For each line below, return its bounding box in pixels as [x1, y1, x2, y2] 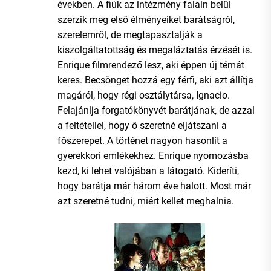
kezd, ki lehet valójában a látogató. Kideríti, [57, 165, 239, 177]
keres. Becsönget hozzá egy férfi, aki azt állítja [57, 74, 253, 86]
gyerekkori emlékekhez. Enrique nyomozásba [57, 149, 249, 162]
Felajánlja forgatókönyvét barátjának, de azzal [57, 104, 255, 116]
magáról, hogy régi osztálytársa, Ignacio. [57, 89, 230, 101]
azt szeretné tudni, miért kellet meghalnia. [57, 195, 234, 207]
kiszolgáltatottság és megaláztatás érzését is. [57, 44, 252, 56]
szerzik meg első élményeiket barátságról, [57, 13, 235, 25]
